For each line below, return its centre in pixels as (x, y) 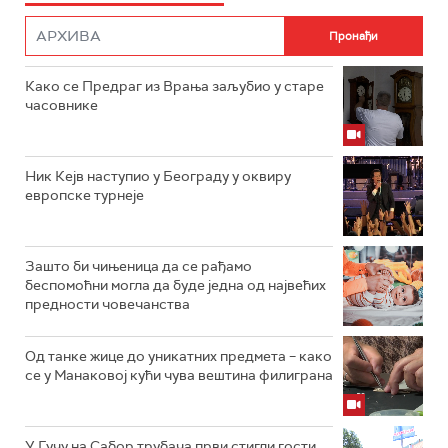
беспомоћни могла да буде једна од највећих (175, 285)
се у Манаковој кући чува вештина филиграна (179, 375)
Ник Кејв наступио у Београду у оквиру (158, 176)
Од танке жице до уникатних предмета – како (178, 356)
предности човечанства (107, 304)
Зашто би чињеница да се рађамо (138, 266)
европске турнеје (84, 195)
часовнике (61, 105)
